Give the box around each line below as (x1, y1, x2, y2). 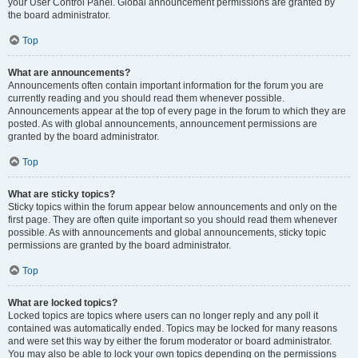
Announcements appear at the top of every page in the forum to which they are (8, 105, 346, 117)
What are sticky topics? (8, 189, 115, 200)
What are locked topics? (8, 297, 117, 308)
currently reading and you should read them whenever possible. (8, 93, 284, 104)
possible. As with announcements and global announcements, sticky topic (8, 227, 326, 238)
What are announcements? (8, 67, 130, 78)
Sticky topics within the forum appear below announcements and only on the (8, 201, 337, 213)
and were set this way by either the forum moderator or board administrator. (8, 336, 332, 347)
